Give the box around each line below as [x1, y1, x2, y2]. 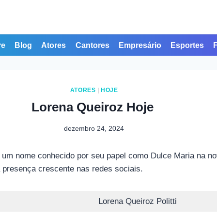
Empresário [118, 41, 161, 49]
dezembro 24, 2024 [64, 124, 124, 132]
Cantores [75, 41, 109, 49]
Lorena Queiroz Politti [98, 196, 177, 206]
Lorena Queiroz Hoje [31, 100, 157, 115]
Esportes [170, 41, 204, 49]
